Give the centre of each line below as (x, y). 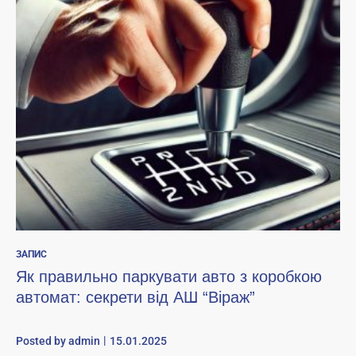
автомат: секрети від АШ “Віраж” (135, 297)
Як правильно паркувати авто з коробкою (169, 277)
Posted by (42, 341)
